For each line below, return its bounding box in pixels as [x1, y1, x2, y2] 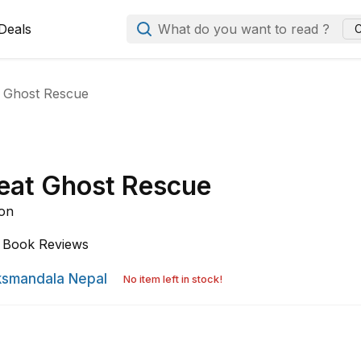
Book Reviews [2, 236, 89, 252]
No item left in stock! [123, 273, 223, 285]
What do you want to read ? [158, 20, 330, 37]
